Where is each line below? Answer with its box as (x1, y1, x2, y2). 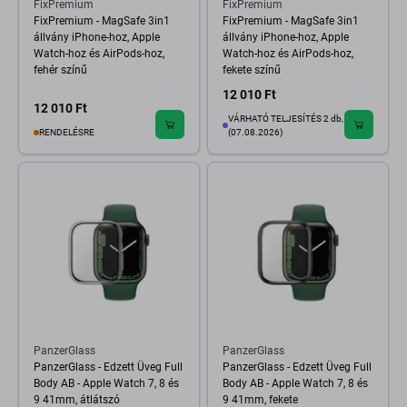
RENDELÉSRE (39, 127, 94, 137)
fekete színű (223, 64, 281, 76)
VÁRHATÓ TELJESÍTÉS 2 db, (228, 114, 343, 124)
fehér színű (34, 64, 87, 76)
